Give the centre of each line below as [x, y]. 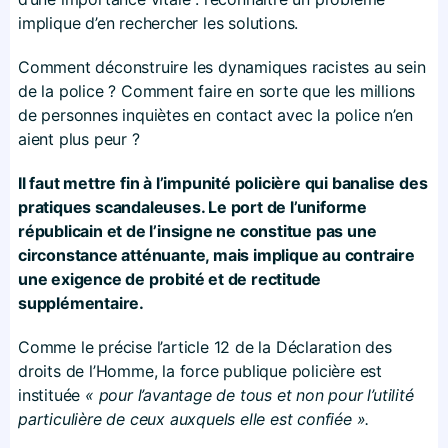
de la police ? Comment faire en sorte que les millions [217, 90]
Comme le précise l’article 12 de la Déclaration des [205, 346]
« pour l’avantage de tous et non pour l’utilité [249, 394]
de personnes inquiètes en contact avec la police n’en [215, 114]
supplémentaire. [81, 302]
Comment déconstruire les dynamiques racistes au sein [222, 66]
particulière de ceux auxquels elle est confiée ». [194, 418]
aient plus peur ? [79, 138]
